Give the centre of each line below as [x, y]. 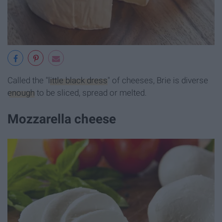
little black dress [78, 81]
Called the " [28, 81]
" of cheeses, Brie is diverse [158, 81]
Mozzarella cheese [62, 119]
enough [21, 93]
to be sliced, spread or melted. [91, 93]
